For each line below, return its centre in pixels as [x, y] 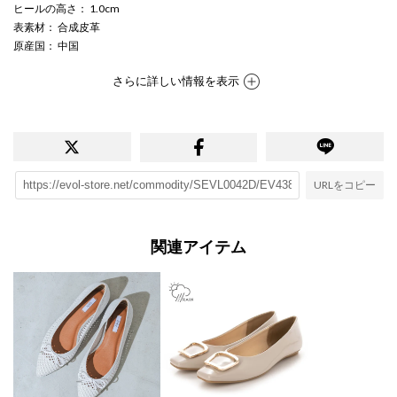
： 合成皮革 [73, 27]
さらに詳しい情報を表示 [175, 81]
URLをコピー [345, 184]
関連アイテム [198, 247]
